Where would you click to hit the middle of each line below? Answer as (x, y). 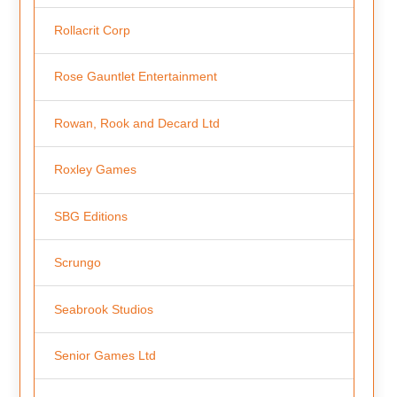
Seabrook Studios (103, 309)
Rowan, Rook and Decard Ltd (136, 123)
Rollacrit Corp (92, 30)
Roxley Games (95, 170)
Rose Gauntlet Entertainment (135, 77)
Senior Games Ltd (105, 356)
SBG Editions (90, 216)
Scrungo (77, 263)
